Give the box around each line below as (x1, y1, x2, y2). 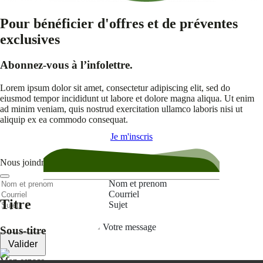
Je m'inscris (110, 131, 153, 142)
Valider (8, 239, 38, 249)
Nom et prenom (109, 178, 167, 188)
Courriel (109, 189, 139, 199)
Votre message (103, 222, 156, 232)
